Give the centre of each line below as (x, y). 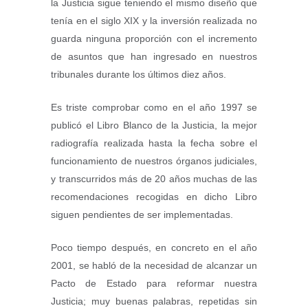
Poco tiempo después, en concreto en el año (154, 248)
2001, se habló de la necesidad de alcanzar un (154, 266)
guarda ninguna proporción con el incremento (154, 39)
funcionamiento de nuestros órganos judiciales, (154, 161)
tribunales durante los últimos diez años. (139, 75)
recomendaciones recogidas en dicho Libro (154, 197)
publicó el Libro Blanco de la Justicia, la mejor (154, 125)
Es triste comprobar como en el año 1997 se (154, 108)
